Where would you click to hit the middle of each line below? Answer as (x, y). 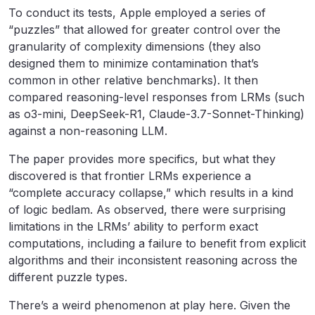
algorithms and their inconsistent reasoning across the (153, 261)
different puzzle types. (68, 277)
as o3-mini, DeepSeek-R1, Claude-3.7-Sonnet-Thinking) (156, 114)
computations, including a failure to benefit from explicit (157, 244)
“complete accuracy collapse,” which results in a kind (151, 193)
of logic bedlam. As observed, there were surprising (147, 210)
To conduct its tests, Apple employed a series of (137, 13)
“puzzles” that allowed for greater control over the (144, 30)
